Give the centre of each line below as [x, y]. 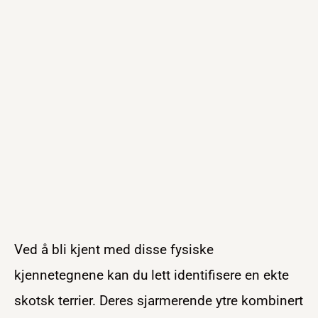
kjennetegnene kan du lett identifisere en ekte [152, 275]
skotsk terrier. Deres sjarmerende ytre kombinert [159, 300]
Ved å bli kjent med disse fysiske [114, 249]
